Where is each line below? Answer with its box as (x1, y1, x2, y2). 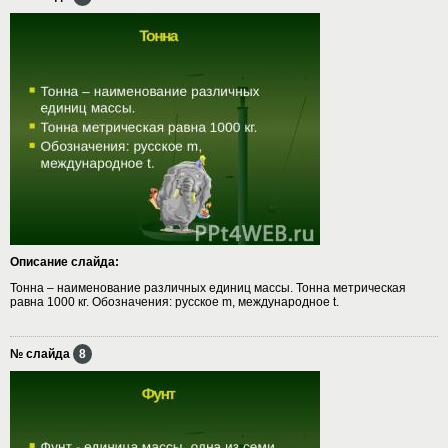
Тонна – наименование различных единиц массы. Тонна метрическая (10, 280, 406, 295)
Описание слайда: (10, 254, 119, 269)
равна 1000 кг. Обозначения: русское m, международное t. (10, 294, 339, 309)
